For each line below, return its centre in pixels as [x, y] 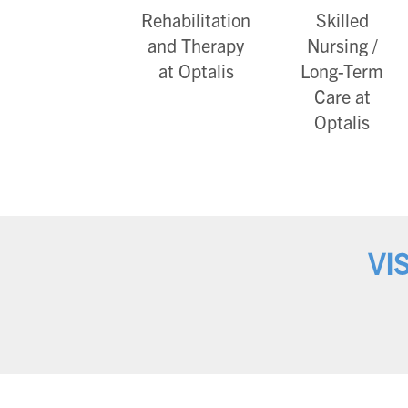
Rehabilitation [196, 20]
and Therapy [196, 46]
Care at [342, 97]
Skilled [342, 20]
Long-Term [342, 71]
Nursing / [342, 46]
